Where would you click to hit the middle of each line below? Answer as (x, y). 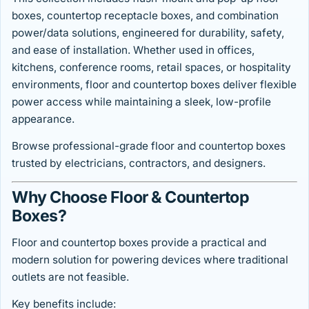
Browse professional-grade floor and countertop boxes (149, 146)
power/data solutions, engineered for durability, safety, (148, 33)
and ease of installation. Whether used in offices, (133, 50)
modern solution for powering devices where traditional (150, 260)
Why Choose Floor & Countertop (131, 198)
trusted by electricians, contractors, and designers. (139, 163)
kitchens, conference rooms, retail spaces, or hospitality (151, 68)
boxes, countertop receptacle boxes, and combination (145, 16)
